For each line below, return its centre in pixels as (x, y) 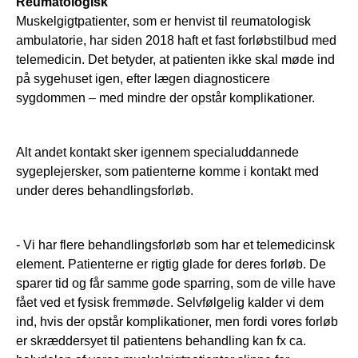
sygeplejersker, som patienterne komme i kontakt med (167, 172)
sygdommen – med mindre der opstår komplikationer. (165, 98)
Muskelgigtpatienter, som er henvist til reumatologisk (163, 22)
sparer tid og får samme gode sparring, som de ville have (176, 284)
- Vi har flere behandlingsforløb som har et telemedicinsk (175, 245)
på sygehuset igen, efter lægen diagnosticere (143, 79)
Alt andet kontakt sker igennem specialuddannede (157, 153)
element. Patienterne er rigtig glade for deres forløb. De (171, 265)
